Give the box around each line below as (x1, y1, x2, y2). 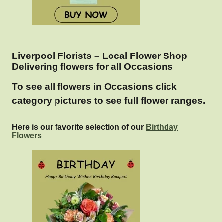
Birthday (146, 123, 178, 132)
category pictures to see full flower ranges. (12, 95, 205, 106)
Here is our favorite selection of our (12, 123, 146, 132)
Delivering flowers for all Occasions (12, 61, 173, 72)
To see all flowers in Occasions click (12, 81, 177, 92)
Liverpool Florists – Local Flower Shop (12, 51, 187, 61)
